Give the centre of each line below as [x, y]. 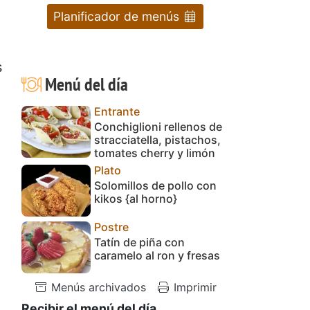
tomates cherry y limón [155, 153]
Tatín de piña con [139, 242]
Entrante [117, 111]
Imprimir [193, 287]
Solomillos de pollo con [155, 185]
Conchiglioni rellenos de [158, 126]
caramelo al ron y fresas [157, 255]
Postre [111, 227]
